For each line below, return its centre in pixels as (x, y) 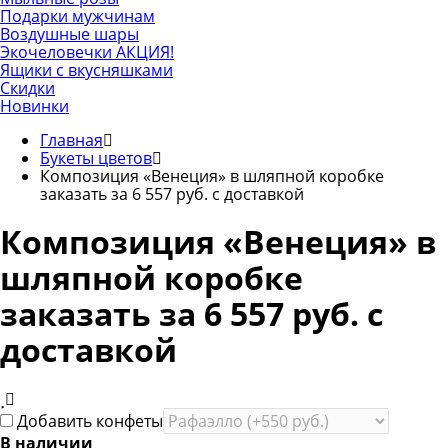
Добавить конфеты (88, 420)
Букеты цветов (96, 158)
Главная (71, 140)
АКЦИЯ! (145, 52)
